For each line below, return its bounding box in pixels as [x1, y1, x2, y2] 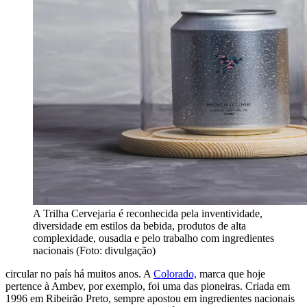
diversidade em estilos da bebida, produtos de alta [33, 220, 246, 232]
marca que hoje [197, 268, 265, 280]
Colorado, [153, 268, 197, 280]
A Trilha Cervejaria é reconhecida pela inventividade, [33, 208, 262, 220]
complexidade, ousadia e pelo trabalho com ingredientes [33, 232, 274, 245]
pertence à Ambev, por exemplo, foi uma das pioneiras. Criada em [5, 280, 290, 293]
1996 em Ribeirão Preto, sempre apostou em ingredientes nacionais [5, 293, 295, 305]
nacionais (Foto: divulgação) [33, 245, 156, 257]
